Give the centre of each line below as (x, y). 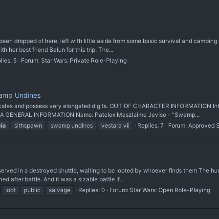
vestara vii (115, 125)
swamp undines (72, 125)
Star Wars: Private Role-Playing (84, 61)
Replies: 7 (151, 125)
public (32, 190)
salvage (60, 190)
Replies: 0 (92, 190)
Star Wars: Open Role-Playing (170, 190)
